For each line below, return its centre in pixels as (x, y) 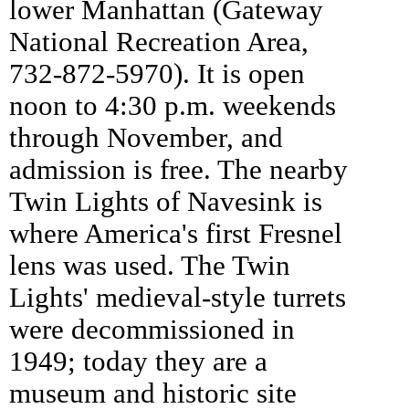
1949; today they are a (138, 361)
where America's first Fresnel (176, 233)
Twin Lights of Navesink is (166, 201)
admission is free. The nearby (178, 169)
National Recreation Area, (159, 42)
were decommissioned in (152, 329)
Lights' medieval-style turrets (178, 297)
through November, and (146, 137)
